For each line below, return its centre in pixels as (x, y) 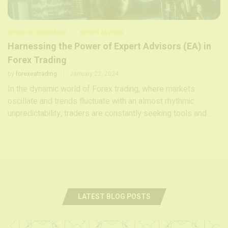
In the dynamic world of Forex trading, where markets (101, 89)
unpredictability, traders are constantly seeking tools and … (111, 113)
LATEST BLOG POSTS (114, 196)
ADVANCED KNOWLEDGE (37, 33)
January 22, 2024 (94, 74)
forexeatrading (36, 74)
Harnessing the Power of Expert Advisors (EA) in (109, 46)
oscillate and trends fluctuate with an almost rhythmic (101, 101)
